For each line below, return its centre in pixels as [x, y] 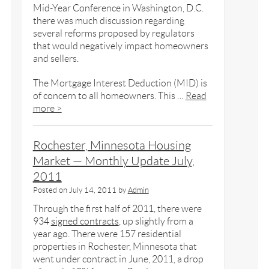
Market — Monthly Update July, [113, 161]
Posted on [50, 190]
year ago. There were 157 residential [107, 234]
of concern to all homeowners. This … [109, 95]
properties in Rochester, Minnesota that [115, 246]
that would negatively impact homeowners [120, 46]
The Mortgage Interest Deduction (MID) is [120, 83]
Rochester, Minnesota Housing [112, 145]
